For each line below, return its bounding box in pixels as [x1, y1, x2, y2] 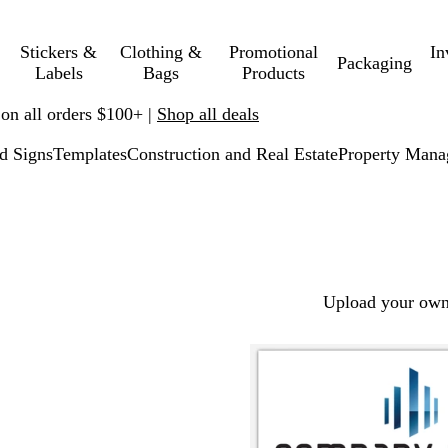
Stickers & [20, 42, 98, 62]
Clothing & [119, 42, 202, 62]
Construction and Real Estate [127, 144, 338, 164]
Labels [34, 63, 83, 83]
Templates [53, 144, 127, 164]
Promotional [229, 42, 319, 62]
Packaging [336, 52, 412, 73]
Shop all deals [157, 103, 259, 124]
